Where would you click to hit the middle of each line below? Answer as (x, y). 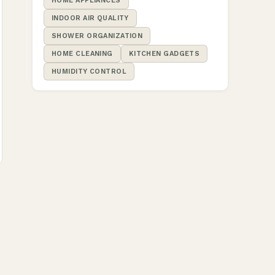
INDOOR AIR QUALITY (90, 18)
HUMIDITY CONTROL (89, 72)
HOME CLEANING (82, 54)
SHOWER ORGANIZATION (97, 36)
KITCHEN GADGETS (164, 54)
